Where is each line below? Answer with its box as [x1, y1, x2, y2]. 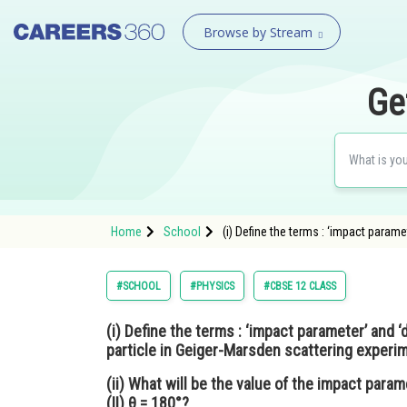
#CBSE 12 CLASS [263, 280, 336, 293]
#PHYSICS [190, 280, 234, 293]
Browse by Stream [203, 24, 313, 41]
